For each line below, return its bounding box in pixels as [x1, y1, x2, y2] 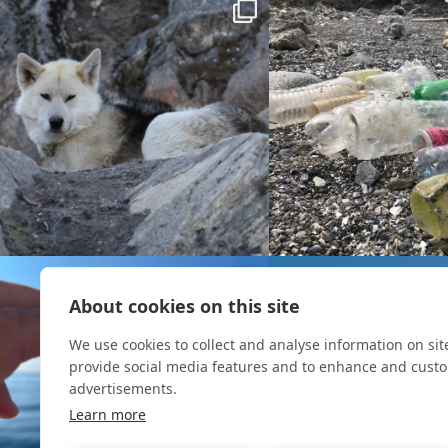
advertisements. [69, 379, 177, 398]
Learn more [69, 405, 146, 424]
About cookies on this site [69, 294, 300, 318]
